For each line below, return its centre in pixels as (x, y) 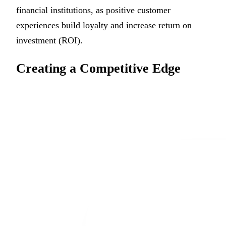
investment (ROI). (49, 41)
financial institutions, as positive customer (93, 10)
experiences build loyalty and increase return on (104, 25)
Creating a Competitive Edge (98, 69)
